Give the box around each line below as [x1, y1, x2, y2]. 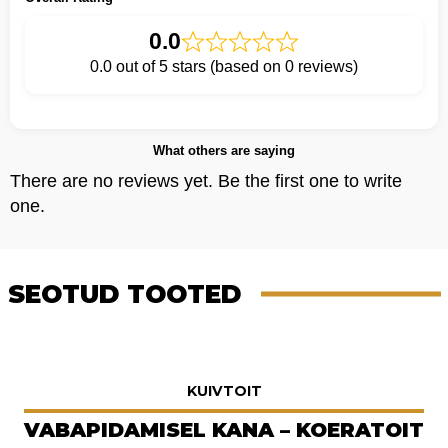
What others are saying [153, 144, 295, 159]
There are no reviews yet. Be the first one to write [10, 171, 402, 192]
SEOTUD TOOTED [7, 279, 241, 310]
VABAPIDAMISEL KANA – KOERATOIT [24, 418, 424, 443]
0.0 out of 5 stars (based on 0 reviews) [90, 58, 358, 76]
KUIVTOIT [186, 382, 262, 401]
